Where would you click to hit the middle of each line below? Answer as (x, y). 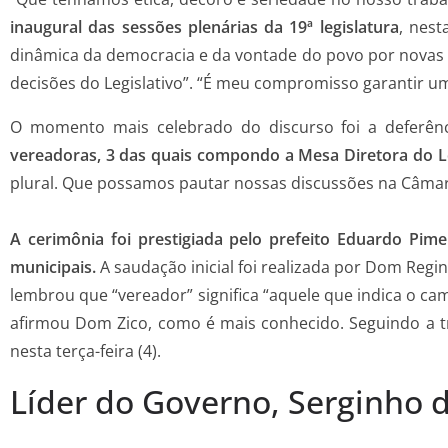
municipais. (53, 267)
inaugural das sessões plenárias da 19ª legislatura (204, 27)
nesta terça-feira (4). (85, 351)
